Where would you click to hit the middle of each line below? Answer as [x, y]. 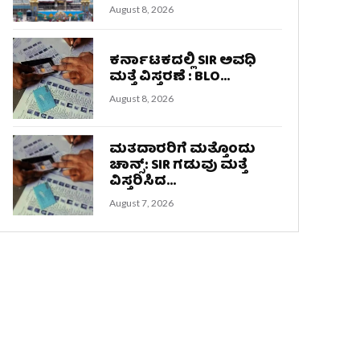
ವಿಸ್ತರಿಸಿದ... [143, 182]
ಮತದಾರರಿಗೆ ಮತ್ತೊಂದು [183, 150]
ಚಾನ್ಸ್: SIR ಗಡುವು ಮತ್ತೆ [179, 166]
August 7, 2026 [142, 203]
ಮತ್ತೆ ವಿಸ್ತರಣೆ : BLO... [170, 77]
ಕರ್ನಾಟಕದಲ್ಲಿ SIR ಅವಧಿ [183, 61]
